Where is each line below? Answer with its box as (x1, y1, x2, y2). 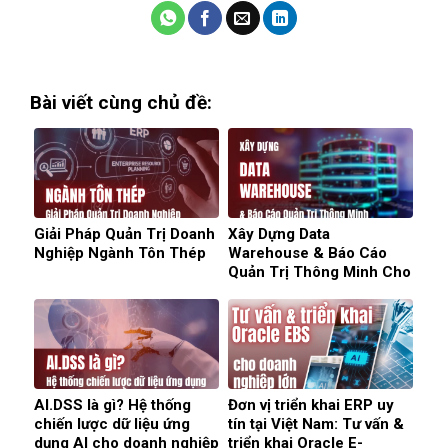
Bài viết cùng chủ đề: (30, 91, 212, 115)
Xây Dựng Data (228, 224, 330, 243)
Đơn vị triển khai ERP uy (228, 395, 394, 414)
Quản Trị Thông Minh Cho (228, 262, 411, 281)
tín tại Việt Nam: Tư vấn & (228, 414, 404, 433)
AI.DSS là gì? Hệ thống (34, 395, 191, 414)
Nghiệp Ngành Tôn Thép (34, 243, 206, 262)
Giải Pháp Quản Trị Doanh (34, 224, 215, 243)
